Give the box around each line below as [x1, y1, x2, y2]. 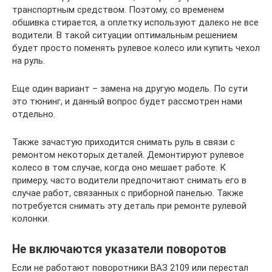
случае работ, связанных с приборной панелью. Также [12, 187, 243, 199]
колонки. [12, 212, 49, 224]
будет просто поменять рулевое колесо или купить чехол [12, 42, 260, 53]
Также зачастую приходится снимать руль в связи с [12, 136, 235, 148]
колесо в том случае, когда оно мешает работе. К [12, 161, 226, 173]
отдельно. [12, 108, 55, 120]
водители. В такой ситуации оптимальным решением [12, 29, 237, 41]
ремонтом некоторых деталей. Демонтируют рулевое [12, 149, 244, 160]
